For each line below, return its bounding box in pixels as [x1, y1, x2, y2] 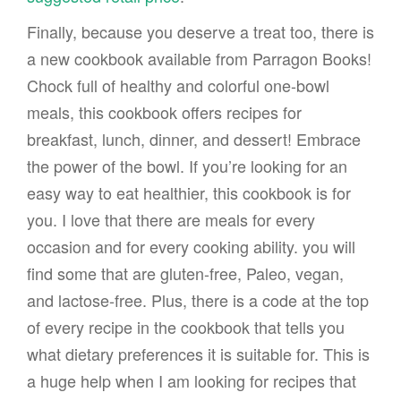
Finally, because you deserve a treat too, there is [27, 20, 374, 44]
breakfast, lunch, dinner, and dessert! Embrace [27, 127, 361, 151]
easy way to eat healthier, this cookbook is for [27, 181, 351, 205]
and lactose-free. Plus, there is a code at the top [27, 288, 369, 312]
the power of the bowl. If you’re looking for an [27, 154, 347, 178]
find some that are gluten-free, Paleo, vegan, [27, 261, 344, 286]
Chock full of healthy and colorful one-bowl [27, 73, 329, 98]
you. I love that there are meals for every [27, 208, 315, 232]
